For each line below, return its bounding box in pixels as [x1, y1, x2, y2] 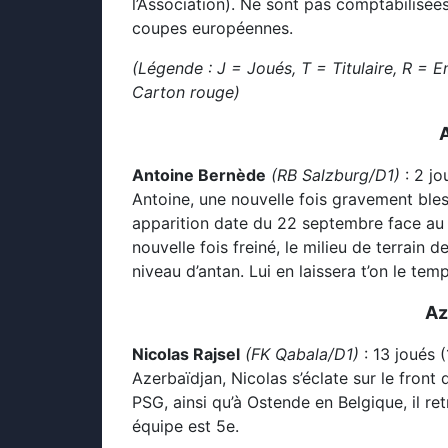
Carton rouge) [132, 82, 240, 102]
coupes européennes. [132, 18, 293, 38]
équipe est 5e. [132, 416, 239, 436]
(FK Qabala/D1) [245, 344, 364, 364]
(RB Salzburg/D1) [271, 165, 400, 185]
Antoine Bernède [132, 165, 266, 185]
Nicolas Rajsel [132, 344, 240, 364]
